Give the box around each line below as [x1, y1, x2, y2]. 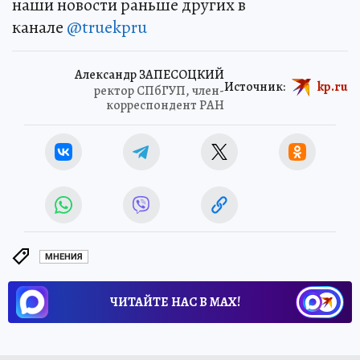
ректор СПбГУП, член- [94, 81, 224, 100]
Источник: [224, 77, 285, 96]
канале [12, 14, 67, 39]
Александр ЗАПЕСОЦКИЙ [75, 65, 224, 84]
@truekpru [67, 14, 147, 39]
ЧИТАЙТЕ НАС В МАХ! [110, 292, 240, 311]
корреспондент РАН [106, 96, 224, 114]
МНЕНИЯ [45, 252, 83, 263]
